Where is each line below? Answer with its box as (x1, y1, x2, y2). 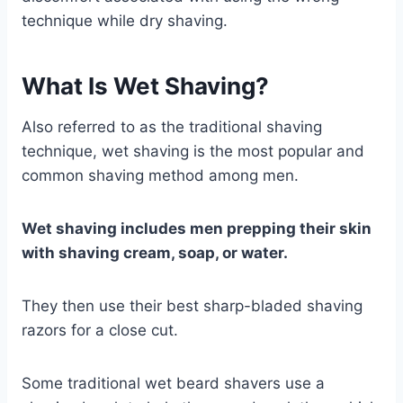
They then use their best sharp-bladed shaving (22, 296, 363, 315)
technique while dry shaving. (22, 11, 228, 30)
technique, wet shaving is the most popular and (22, 141, 364, 160)
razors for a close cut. (22, 320, 178, 339)
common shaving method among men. (22, 166, 303, 184)
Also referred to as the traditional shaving (22, 117, 322, 136)
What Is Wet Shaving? (22, 71, 269, 100)
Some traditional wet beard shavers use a (22, 373, 325, 392)
